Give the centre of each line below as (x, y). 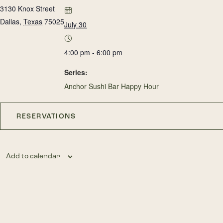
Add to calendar (33, 156)
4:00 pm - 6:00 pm (93, 52)
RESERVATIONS (46, 116)
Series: (76, 72)
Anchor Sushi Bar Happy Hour (111, 86)
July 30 (75, 24)
